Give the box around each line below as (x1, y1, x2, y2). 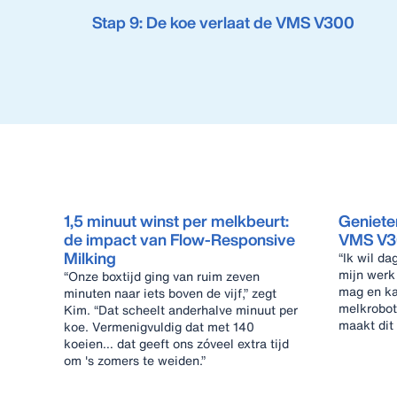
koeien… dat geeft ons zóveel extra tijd (64, 334, 289, 353)
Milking (64, 246, 116, 269)
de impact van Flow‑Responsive (64, 228, 295, 251)
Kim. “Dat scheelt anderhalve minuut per (64, 300, 298, 319)
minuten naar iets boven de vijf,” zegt (64, 284, 276, 302)
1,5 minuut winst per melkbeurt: (64, 209, 289, 232)
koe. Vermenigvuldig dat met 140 (64, 317, 254, 336)
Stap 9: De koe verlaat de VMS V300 (92, 11, 354, 34)
